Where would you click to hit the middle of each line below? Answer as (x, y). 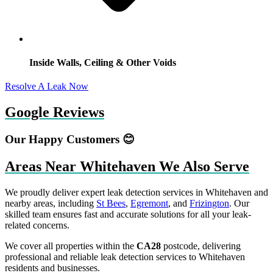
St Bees (111, 203)
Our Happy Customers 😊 (70, 140)
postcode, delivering (201, 246)
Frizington (209, 203)
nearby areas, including (51, 203)
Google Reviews (55, 112)
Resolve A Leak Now (47, 87)
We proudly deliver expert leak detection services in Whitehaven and (136, 192)
